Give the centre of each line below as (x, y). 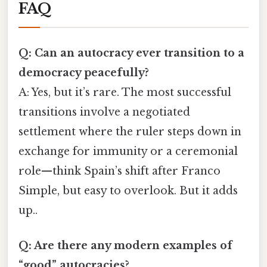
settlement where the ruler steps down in (130, 131)
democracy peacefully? (84, 72)
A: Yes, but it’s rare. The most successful (125, 92)
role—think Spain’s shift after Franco (119, 171)
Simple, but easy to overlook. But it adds (128, 190)
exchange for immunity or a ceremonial (128, 151)
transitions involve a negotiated (104, 112)
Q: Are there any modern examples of (125, 246)
